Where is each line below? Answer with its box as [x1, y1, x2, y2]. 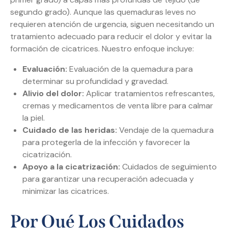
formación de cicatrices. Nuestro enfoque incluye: [10, 43, 194, 54]
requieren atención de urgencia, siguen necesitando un [10, 19, 214, 30]
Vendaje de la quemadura [117, 125, 214, 136]
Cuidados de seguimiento [120, 161, 217, 173]
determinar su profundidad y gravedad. [22, 76, 168, 87]
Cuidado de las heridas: [22, 125, 117, 136]
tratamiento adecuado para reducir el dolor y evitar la [10, 31, 212, 42]
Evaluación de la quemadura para [67, 64, 193, 75]
